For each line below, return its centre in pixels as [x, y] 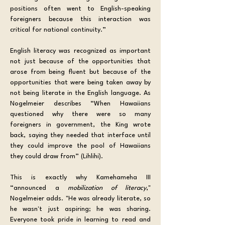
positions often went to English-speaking [80, 9]
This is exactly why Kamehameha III [80, 177]
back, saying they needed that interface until [80, 135]
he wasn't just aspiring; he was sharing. [80, 209]
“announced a [39, 188]
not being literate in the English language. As [80, 93]
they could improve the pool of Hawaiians [80, 146]
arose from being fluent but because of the [80, 72]
